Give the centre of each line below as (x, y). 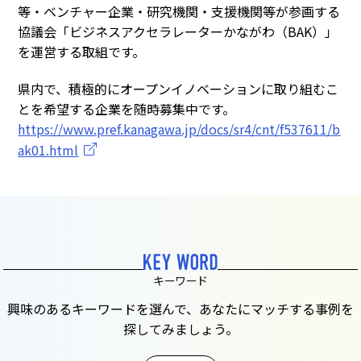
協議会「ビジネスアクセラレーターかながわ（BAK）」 (178, 31)
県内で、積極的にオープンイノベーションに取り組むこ (178, 89)
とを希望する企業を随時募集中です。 (127, 109)
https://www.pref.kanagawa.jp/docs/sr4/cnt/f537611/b (179, 129)
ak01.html (48, 150)
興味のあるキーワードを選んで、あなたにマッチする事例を (180, 308)
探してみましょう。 (180, 328)
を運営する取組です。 (82, 51)
